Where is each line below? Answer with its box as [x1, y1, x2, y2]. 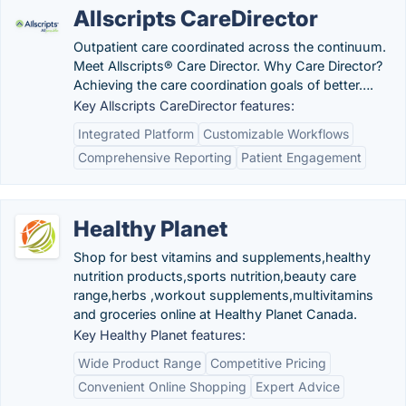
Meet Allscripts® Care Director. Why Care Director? [73, 58, 382, 73]
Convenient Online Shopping [78, 379, 246, 394]
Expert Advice [256, 379, 340, 394]
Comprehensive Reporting [78, 150, 232, 165]
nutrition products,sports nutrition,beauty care [73, 268, 356, 284]
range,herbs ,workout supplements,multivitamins [73, 287, 373, 303]
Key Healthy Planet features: [73, 327, 246, 343]
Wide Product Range [78, 355, 201, 371]
